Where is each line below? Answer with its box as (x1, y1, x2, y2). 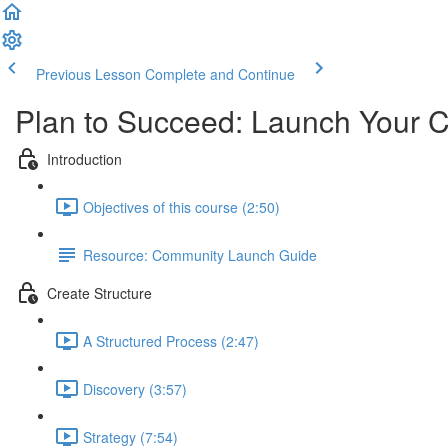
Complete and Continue (145, 64, 295, 84)
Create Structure (47, 282, 152, 303)
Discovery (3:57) (83, 378, 187, 399)
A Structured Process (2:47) (83, 330, 259, 351)
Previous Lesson (36, 64, 141, 84)
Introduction (47, 148, 122, 169)
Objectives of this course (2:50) (83, 196, 280, 217)
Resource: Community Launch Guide (83, 244, 317, 265)
